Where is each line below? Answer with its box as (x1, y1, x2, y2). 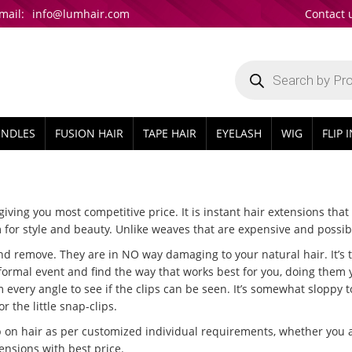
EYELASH (216, 126, 262, 141)
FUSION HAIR (55, 126, 123, 141)
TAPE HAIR (143, 126, 196, 141)
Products (233, 56, 280, 71)
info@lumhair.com (32, 6, 130, 21)
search (233, 67, 269, 82)
